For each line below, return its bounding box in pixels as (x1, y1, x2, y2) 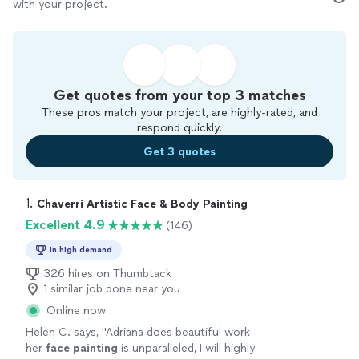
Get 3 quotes (143, 144, 216, 159)
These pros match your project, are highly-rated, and (42, 106, 317, 119)
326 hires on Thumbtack (43, 267, 171, 280)
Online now (46, 304, 106, 317)
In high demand (50, 244, 112, 255)
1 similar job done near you (43, 282, 180, 296)
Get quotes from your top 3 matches (53, 87, 306, 104)
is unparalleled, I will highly (118, 341, 255, 355)
